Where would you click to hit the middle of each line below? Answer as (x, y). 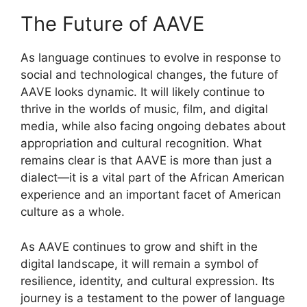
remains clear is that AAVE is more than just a (146, 160)
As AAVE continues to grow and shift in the (139, 246)
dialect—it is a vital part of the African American (152, 177)
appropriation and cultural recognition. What (141, 143)
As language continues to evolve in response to (151, 58)
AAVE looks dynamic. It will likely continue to (143, 92)
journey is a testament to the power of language (153, 298)
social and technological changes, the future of (149, 75)
